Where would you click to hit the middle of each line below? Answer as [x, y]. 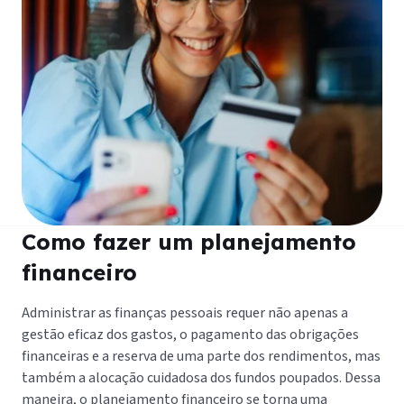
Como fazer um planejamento [189, 241]
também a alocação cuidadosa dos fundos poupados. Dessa [201, 377]
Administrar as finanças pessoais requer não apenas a [185, 312]
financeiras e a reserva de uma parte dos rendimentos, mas [201, 356]
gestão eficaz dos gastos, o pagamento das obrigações [190, 334]
